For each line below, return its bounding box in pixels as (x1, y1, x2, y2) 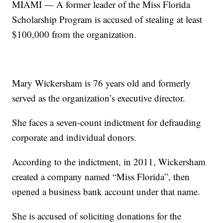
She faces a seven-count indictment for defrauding (12, 116, 202, 129)
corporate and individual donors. (12, 131, 137, 144)
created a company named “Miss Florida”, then (12, 170, 190, 183)
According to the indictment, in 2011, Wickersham (12, 155, 206, 168)
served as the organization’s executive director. (12, 92, 186, 105)
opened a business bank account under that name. (12, 185, 201, 198)
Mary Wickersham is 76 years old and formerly (12, 77, 191, 90)
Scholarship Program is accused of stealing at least (12, 13, 203, 26)
